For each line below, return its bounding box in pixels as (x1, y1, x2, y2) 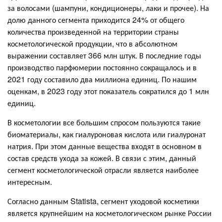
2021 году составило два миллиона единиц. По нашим (7, 73, 197, 85)
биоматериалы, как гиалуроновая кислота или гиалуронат (7, 128, 206, 140)
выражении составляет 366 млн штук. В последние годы (7, 49, 201, 61)
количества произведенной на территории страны (7, 25, 179, 37)
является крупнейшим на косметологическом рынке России (7, 207, 212, 219)
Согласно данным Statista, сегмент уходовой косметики (7, 195, 199, 207)
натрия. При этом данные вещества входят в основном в (7, 140, 202, 152)
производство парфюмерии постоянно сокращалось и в (7, 61, 197, 73)
